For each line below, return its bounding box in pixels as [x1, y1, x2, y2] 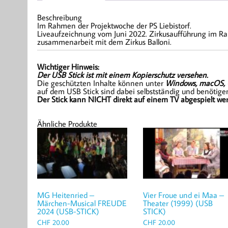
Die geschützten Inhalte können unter [37, 78, 165, 89]
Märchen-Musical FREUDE [37, 197, 127, 208]
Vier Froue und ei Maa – [142, 189, 224, 200]
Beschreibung [37, 12, 82, 23]
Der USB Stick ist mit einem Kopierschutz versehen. [37, 70, 208, 80]
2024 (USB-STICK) [37, 206, 99, 216]
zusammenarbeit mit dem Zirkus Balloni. [37, 37, 172, 47]
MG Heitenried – [37, 189, 94, 200]
